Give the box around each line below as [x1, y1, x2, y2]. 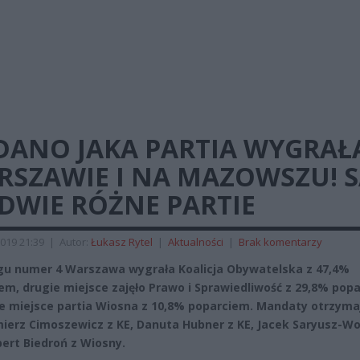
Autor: [59, 235, 91, 249]
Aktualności [168, 235, 223, 249]
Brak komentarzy [239, 235, 322, 249]
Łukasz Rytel [91, 235, 153, 249]
